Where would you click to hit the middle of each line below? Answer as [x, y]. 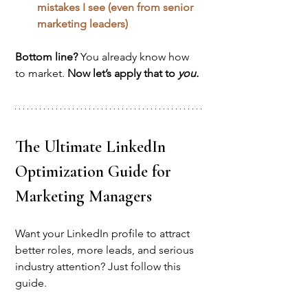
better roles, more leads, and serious [106, 250]
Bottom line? [48, 56]
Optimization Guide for [95, 171]
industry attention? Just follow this [99, 266]
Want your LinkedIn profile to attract [104, 233]
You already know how [136, 56]
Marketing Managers [84, 196]
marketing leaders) [82, 23]
